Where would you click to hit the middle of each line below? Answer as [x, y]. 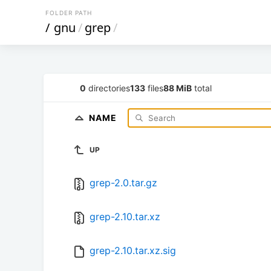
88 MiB [178, 88]
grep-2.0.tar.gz [123, 183]
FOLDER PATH [69, 13]
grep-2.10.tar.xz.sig [133, 251]
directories [108, 88]
